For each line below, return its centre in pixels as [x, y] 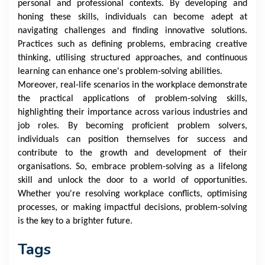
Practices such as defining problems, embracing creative [132, 44]
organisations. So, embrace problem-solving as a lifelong [132, 167]
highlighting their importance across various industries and [132, 112]
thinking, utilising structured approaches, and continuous [132, 58]
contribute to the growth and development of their [132, 153]
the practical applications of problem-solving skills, [132, 98]
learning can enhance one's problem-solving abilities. [120, 71]
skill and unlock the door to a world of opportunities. [132, 180]
